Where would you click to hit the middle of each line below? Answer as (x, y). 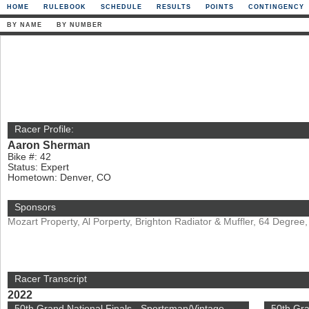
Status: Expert (38, 167)
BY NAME (24, 25)
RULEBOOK (65, 7)
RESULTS (174, 7)
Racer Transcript (51, 279)
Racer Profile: (44, 129)
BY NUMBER (80, 25)
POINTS (220, 7)
